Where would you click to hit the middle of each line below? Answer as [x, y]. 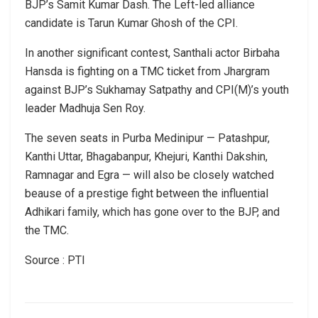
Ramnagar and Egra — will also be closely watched [149, 175]
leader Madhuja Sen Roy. [85, 109]
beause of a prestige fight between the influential [147, 194]
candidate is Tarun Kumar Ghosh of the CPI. [131, 23]
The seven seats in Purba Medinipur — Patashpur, [147, 138]
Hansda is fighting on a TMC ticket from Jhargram [147, 72]
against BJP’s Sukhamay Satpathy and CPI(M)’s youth [157, 90]
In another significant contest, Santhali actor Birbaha [152, 53]
